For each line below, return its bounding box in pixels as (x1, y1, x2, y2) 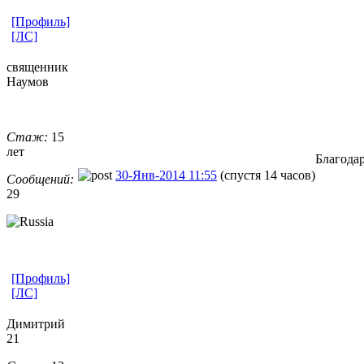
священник (6, 59, 68, 74)
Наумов (6, 74, 49, 89)
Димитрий (6, 316, 65, 331)
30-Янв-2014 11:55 (115, 167, 217, 182)
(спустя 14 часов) (220, 167, 315, 182)
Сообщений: (6, 171, 74, 186)
